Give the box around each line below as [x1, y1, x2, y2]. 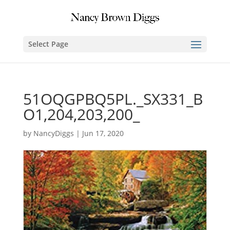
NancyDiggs [33, 128, 74, 138]
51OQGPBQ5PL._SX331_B [23, 88, 203, 109]
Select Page [28, 39, 68, 49]
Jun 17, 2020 [82, 128, 124, 138]
